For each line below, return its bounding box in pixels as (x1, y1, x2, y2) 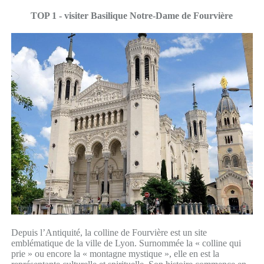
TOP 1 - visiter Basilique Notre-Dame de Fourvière (31, 10, 233, 21)
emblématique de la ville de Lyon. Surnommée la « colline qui (11, 237, 241, 248)
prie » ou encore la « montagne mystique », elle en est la (11, 248, 219, 259)
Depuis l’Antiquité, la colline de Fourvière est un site (11, 227, 207, 237)
